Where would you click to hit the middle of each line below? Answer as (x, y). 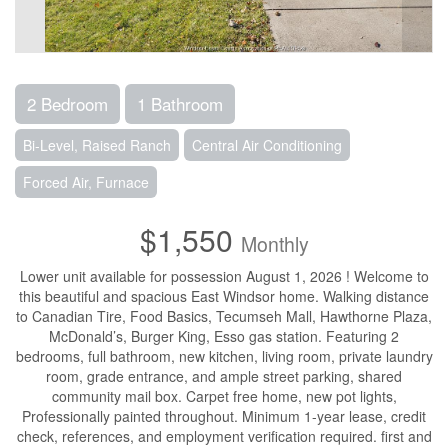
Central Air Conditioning (267, 145)
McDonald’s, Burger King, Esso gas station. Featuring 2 (224, 336)
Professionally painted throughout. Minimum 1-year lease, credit (224, 416)
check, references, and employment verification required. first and (224, 436)
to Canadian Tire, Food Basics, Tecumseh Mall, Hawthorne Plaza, (224, 316)
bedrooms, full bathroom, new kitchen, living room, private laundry (224, 356)
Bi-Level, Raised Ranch (97, 145)
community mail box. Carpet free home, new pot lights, (224, 396)
